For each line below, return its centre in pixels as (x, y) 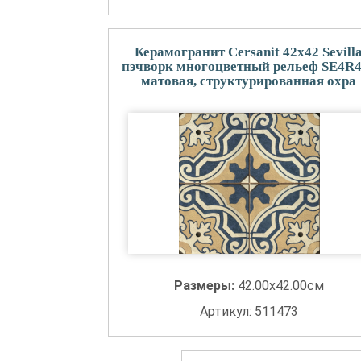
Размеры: (205, 286)
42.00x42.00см (280, 286)
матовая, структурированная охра (249, 81)
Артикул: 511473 (249, 311)
